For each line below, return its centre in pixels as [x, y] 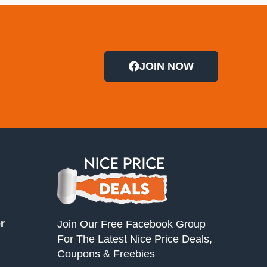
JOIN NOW [167, 66]
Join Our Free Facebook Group [131, 224]
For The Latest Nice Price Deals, [135, 239]
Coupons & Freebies [106, 254]
